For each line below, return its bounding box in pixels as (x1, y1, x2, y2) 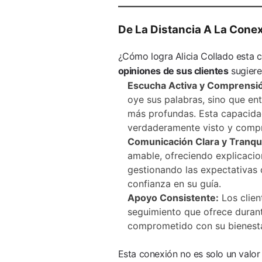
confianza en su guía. (127, 177, 221, 189)
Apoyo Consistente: (127, 191, 219, 204)
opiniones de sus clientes (118, 64, 229, 77)
